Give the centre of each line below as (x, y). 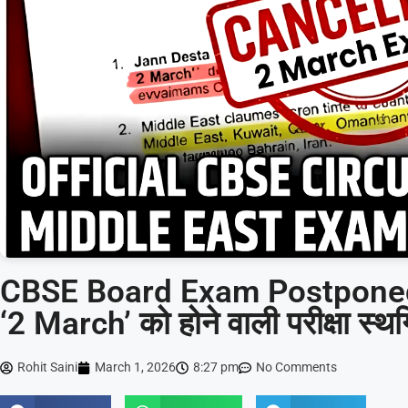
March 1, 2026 (135, 367)
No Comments (296, 367)
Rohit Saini (47, 367)
